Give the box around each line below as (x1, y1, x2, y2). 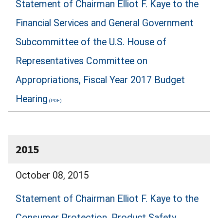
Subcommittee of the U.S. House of (16, 36, 166, 48)
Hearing (16, 93, 48, 105)
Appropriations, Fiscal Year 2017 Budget (16, 74, 185, 86)
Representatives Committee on (16, 55, 147, 67)
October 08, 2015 (16, 169, 89, 181)
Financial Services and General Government (16, 17, 194, 29)
